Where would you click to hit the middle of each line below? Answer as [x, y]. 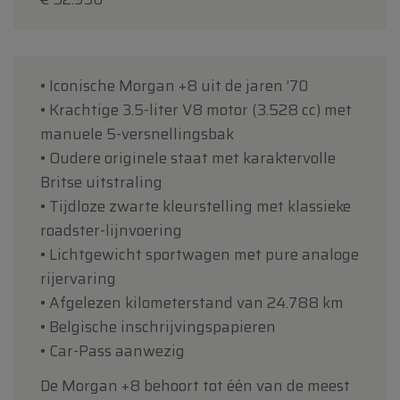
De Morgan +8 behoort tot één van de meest [195, 385]
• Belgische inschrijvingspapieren [158, 326]
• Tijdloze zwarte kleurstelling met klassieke [196, 206]
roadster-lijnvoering [111, 230]
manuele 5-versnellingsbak [137, 133]
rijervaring [78, 278]
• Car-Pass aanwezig [112, 350]
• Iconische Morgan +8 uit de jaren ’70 [174, 85]
